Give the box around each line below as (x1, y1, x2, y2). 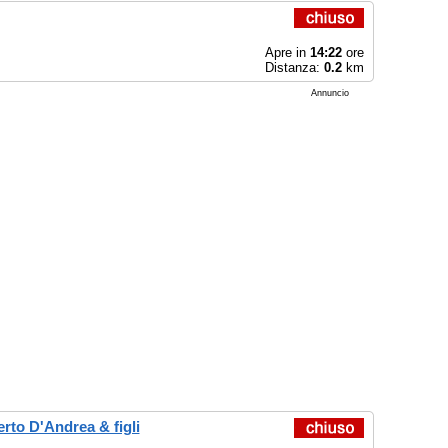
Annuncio (310, 88, 349, 98)
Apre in (264, 45, 310, 60)
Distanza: (264, 60, 324, 75)
